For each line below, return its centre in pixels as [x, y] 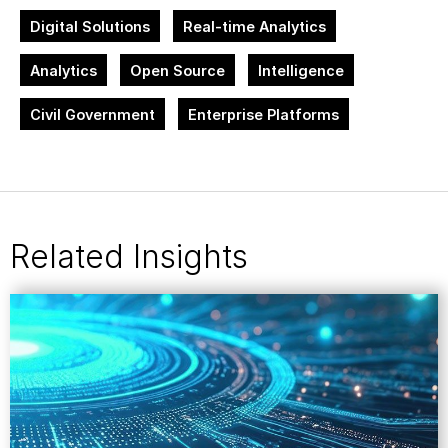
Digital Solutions [90, 26]
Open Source [177, 70]
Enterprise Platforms [263, 114]
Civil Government [92, 114]
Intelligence [301, 70]
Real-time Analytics [254, 26]
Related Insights [129, 256]
